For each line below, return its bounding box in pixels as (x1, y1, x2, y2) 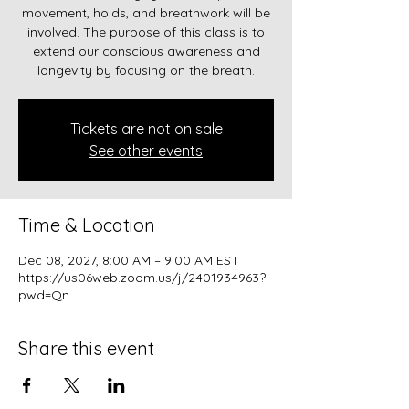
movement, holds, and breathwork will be (22, 5, 270, 22)
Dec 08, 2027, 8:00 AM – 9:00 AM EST (18, 252, 239, 269)
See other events (89, 142, 203, 161)
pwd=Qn (18, 287, 69, 304)
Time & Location (18, 214, 155, 237)
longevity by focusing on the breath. (37, 62, 255, 79)
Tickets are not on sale (69, 120, 223, 139)
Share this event (18, 337, 154, 361)
